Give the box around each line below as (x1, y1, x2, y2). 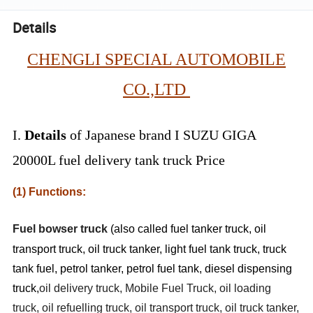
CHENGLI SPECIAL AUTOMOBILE (27, 50, 286, 68)
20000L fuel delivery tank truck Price (13, 152, 229, 168)
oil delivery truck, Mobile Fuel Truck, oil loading (39, 282, 272, 294)
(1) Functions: (13, 185, 87, 198)
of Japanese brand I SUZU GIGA (66, 126, 256, 143)
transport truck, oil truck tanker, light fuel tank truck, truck (13, 242, 287, 255)
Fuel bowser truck (13, 222, 108, 235)
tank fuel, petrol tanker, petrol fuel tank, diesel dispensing (13, 262, 293, 275)
